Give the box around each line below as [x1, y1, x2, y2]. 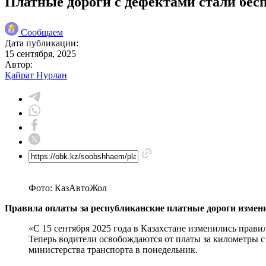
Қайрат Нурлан [5, 69, 67, 80]
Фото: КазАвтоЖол [28, 182, 107, 193]
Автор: [5, 59, 33, 69]
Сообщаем [21, 27, 63, 37]
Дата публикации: [5, 37, 78, 48]
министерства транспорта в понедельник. [28, 244, 198, 255]
